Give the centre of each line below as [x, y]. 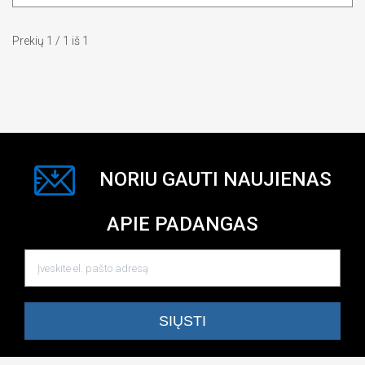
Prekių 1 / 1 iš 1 [51, 40]
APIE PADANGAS [182, 224]
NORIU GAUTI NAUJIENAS [215, 179]
